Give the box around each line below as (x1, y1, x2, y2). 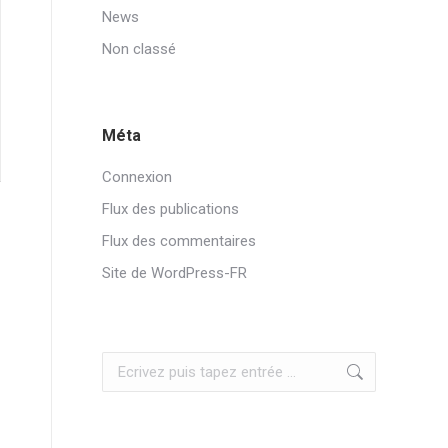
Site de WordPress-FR (102, 264, 247, 282)
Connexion (102, 168, 172, 186)
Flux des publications (102, 200, 239, 218)
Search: (101, 355, 150, 373)
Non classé (102, 40, 176, 58)
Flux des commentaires (102, 232, 256, 250)
